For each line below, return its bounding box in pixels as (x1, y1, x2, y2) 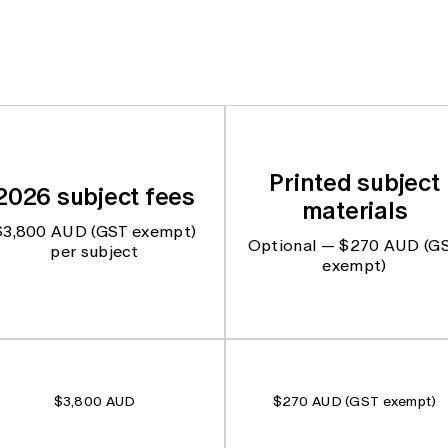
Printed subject (269, 163, 440, 200)
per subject (50, 241, 139, 261)
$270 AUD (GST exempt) (272, 392, 437, 410)
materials (301, 191, 408, 228)
